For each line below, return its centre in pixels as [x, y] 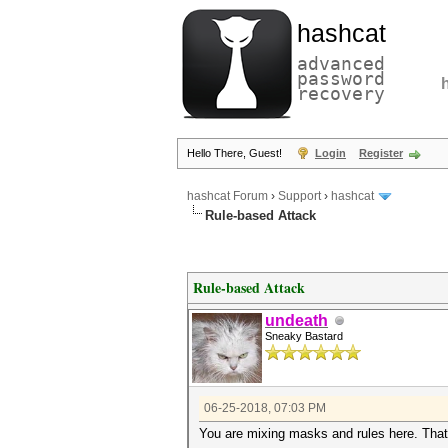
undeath [296, 320]
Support [299, 196]
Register [381, 153]
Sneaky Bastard [304, 336]
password [341, 78]
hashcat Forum [227, 196]
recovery [341, 93]
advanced [341, 63]
